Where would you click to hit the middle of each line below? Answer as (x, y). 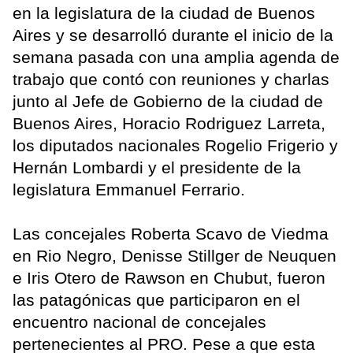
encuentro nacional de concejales (139, 322)
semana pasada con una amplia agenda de (176, 58)
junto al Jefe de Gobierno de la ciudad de (168, 102)
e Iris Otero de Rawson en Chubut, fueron (169, 278)
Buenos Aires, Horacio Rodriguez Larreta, (169, 124)
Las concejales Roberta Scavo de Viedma (171, 234)
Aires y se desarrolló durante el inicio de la (173, 35)
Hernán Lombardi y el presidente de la (157, 168)
